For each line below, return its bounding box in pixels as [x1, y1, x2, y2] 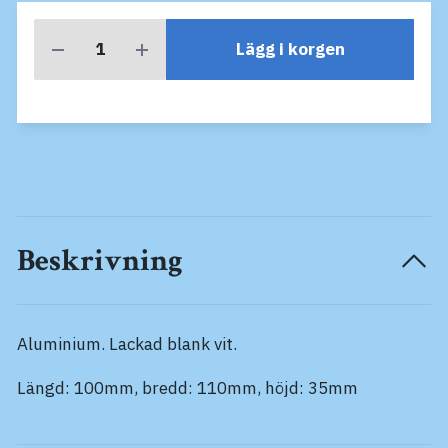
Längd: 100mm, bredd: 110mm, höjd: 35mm [17, 376, 358, 399]
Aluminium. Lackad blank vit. [17, 332, 237, 355]
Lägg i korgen [235, 38, 345, 61]
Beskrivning [17, 240, 183, 281]
